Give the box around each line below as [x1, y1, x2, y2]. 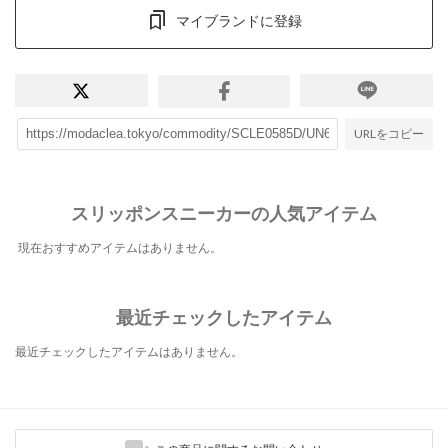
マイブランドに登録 [176, 11, 302, 29]
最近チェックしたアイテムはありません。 [15, 344, 243, 360]
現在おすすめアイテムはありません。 [18, 240, 222, 256]
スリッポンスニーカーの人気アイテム [71, 202, 377, 225]
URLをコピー [354, 125, 424, 141]
